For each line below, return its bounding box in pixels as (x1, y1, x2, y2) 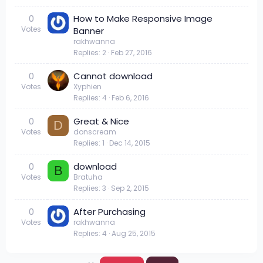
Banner (73, 24, 104, 37)
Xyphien (73, 81, 102, 92)
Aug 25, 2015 (112, 228, 156, 238)
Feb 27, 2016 (111, 47, 152, 58)
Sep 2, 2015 (111, 183, 149, 193)
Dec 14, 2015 (109, 137, 150, 148)
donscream (73, 126, 116, 137)
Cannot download (73, 69, 153, 82)
